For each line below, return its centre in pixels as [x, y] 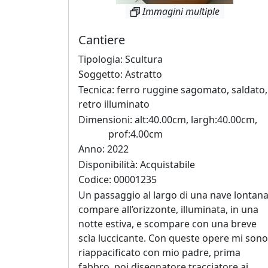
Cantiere [102, 39]
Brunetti [72, 99]
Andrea [70, 26]
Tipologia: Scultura [121, 59]
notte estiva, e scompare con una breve [167, 223]
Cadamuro [79, 211]
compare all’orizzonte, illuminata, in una [168, 209]
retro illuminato [114, 104]
